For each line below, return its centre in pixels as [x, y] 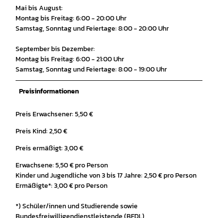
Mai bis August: [39, 8]
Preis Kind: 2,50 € [41, 131]
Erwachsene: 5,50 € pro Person [62, 165]
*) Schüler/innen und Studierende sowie [77, 206]
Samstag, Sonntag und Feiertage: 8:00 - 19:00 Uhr [91, 69]
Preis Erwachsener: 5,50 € [54, 114]
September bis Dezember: [55, 49]
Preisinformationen [49, 91]
